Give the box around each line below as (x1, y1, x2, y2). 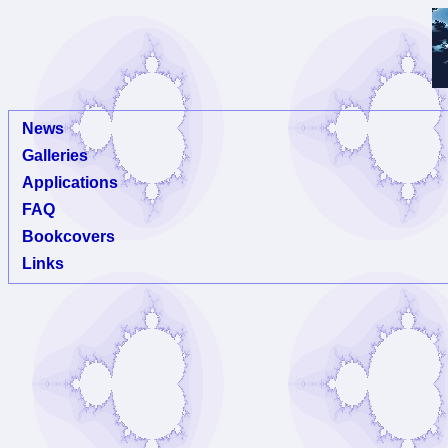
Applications (22, 174, 118, 191)
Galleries (22, 147, 88, 164)
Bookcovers (22, 228, 115, 245)
